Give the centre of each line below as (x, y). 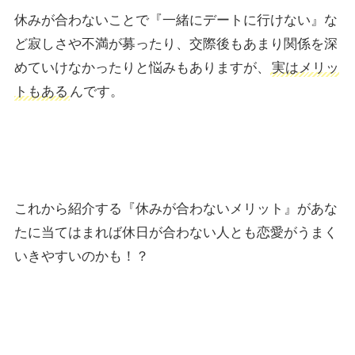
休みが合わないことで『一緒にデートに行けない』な (176, 21)
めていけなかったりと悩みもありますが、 (142, 68)
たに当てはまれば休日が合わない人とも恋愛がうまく (176, 233)
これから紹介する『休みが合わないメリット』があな (176, 209)
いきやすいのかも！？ (81, 257)
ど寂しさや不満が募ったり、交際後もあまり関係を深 (176, 44)
